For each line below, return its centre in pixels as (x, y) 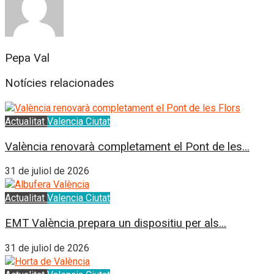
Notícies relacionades (60, 83)
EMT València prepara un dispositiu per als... (116, 224)
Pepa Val (27, 58)
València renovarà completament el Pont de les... (127, 146)
